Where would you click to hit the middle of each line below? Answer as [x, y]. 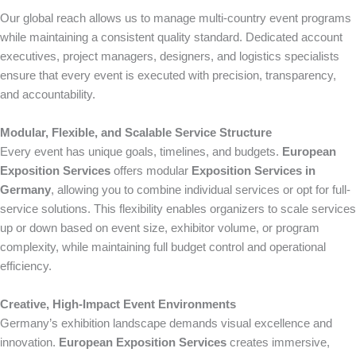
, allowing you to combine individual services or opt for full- [201, 190]
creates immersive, [278, 342]
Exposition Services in [253, 170]
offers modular [151, 170]
